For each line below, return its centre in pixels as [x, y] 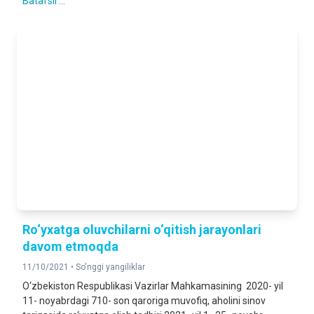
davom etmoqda [70, 246]
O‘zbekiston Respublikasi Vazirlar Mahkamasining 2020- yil [153, 286]
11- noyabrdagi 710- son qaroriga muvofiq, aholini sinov [144, 301]
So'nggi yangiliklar [110, 267]
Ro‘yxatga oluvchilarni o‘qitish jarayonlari [142, 230]
